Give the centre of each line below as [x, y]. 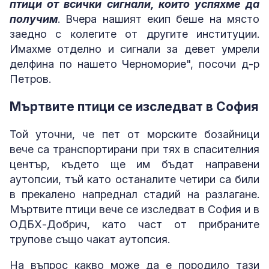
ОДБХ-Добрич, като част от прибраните [134, 224]
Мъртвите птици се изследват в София [134, 106]
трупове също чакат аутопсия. [90, 239]
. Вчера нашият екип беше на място [159, 19]
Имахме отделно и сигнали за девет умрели [134, 49]
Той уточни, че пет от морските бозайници [134, 134]
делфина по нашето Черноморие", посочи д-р [134, 64]
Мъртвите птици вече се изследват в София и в [134, 209]
